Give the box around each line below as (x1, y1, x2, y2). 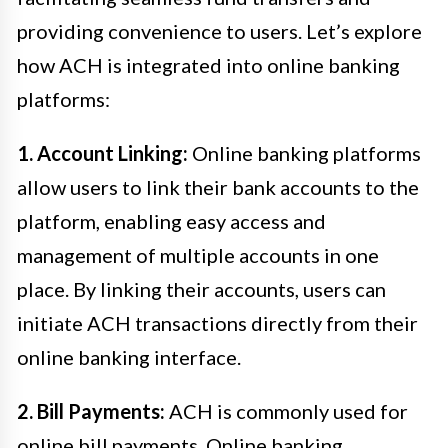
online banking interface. (17, 344, 241, 369)
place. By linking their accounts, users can (17, 276, 386, 301)
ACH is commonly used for (165, 398, 408, 423)
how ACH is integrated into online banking (17, 52, 400, 77)
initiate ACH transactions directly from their (17, 310, 418, 335)
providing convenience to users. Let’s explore (17, 18, 422, 43)
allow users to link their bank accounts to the (17, 174, 419, 199)
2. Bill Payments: (17, 398, 165, 423)
